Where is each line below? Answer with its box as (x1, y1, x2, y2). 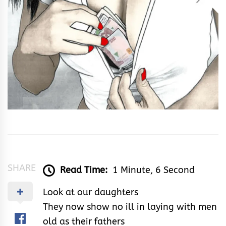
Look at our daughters (43, 186, 138, 198)
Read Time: (60, 164, 107, 176)
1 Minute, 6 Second (112, 164, 195, 176)
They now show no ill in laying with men (43, 201, 217, 212)
